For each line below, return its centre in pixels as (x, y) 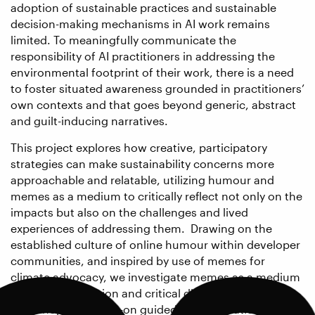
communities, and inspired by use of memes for (138, 260)
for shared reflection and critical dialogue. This (134, 292)
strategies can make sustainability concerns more (142, 163)
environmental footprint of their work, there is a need (152, 72)
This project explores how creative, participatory (139, 147)
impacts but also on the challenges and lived (129, 212)
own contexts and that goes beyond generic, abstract (153, 105)
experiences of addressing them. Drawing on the (141, 228)
